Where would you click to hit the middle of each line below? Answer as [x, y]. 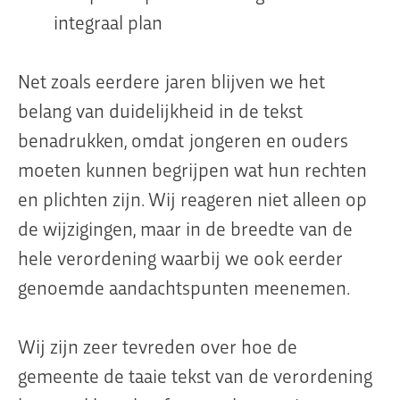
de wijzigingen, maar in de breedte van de [185, 228]
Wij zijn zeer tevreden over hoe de [158, 346]
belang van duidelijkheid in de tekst [160, 110]
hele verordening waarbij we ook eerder [180, 258]
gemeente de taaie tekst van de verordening [195, 375]
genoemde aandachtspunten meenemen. [184, 287]
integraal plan [108, 22]
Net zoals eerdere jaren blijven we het [171, 81]
